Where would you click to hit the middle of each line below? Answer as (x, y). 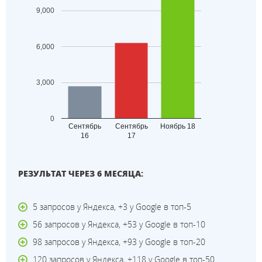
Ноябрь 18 (178, 126)
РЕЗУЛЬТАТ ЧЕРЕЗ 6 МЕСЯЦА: (81, 173)
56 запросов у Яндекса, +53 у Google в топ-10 (119, 224)
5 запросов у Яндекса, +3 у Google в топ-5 (112, 206)
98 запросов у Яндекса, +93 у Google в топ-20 (119, 242)
